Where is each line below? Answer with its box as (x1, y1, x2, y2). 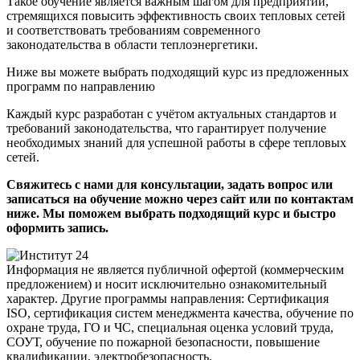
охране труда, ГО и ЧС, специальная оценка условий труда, (6, 320, 333, 334)
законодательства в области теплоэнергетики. (6, 37, 258, 51)
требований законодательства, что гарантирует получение (6, 121, 326, 135)
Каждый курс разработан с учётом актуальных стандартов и (6, 106, 337, 121)
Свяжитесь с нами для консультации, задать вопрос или (6, 177, 333, 191)
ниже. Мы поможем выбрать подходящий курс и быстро (6, 206, 336, 220)
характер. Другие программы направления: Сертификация (6, 291, 329, 305)
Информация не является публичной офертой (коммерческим (6, 262, 344, 276)
